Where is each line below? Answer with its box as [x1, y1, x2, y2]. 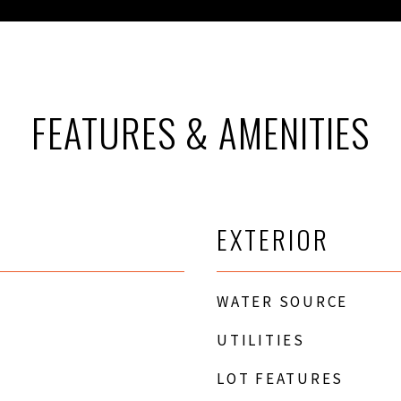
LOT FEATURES [217, 369, 344, 388]
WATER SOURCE [217, 292, 348, 311]
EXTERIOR [217, 219, 329, 258]
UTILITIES [217, 330, 305, 350]
